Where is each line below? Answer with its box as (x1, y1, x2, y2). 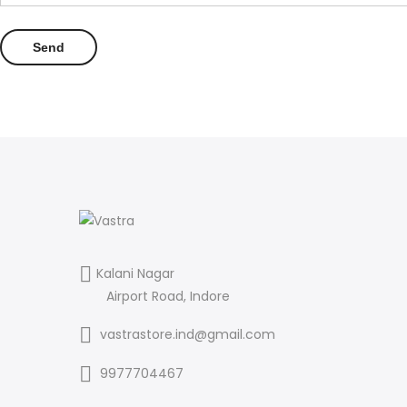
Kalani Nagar (96, 263, 174, 283)
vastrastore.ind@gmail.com (100, 324, 275, 343)
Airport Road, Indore (106, 286, 230, 305)
